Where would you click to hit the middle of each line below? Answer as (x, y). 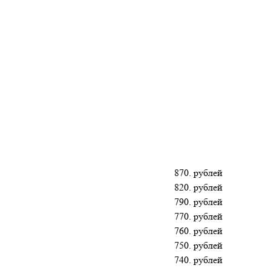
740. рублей (198, 260)
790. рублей (198, 201)
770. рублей (198, 216)
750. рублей (198, 245)
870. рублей (198, 172)
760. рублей (198, 230)
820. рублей (198, 187)
